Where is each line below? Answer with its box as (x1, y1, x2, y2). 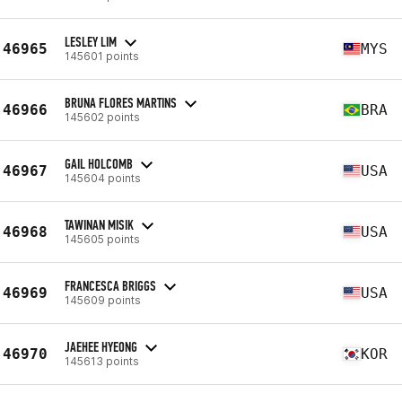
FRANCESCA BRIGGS (65, 276, 156, 294)
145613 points (65, 354, 139, 368)
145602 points (65, 109, 140, 124)
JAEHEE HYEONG (65, 337, 137, 355)
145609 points (65, 293, 141, 307)
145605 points (65, 232, 140, 246)
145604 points (65, 170, 141, 185)
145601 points (65, 48, 139, 63)
